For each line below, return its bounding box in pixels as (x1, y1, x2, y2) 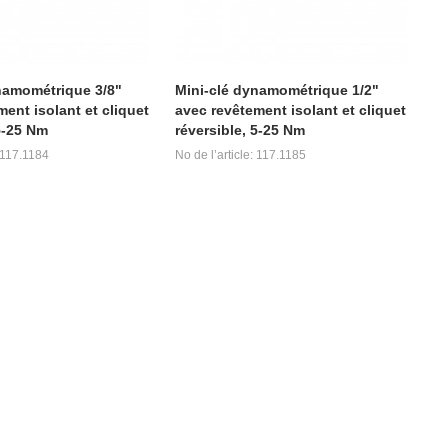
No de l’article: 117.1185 (174, 147, 306, 162)
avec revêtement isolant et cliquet (174, 101, 406, 118)
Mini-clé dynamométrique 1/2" (174, 81, 379, 98)
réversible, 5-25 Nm (174, 121, 305, 138)
